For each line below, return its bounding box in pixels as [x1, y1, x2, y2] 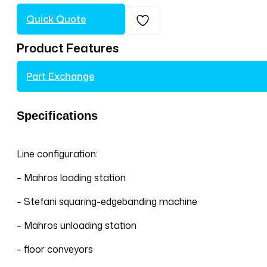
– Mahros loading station [17, 171, 126, 185]
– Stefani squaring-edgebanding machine [17, 195, 197, 209]
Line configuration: [17, 147, 98, 161]
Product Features [17, 39, 119, 57]
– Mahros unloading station [17, 219, 136, 232]
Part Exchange [26, 70, 94, 83]
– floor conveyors [17, 243, 93, 256]
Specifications [17, 109, 98, 123]
